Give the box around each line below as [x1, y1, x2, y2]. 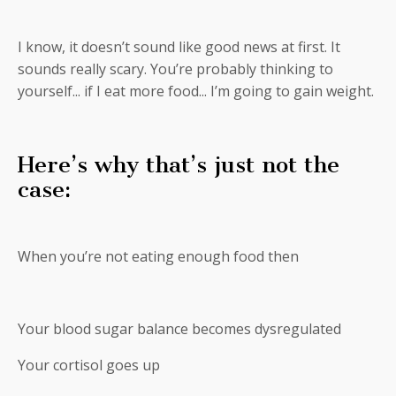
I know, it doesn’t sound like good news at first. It [18, 36, 340, 57]
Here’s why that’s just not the [18, 150, 339, 179]
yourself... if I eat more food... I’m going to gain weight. [18, 80, 374, 101]
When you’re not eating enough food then [18, 246, 299, 266]
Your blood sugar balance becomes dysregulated [18, 318, 341, 339]
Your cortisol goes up [18, 354, 160, 375]
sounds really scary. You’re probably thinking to [18, 58, 333, 79]
